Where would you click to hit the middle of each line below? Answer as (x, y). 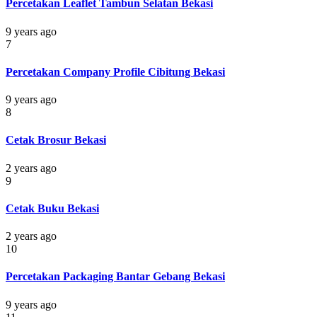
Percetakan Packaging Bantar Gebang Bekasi (115, 277)
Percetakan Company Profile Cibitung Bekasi (115, 71)
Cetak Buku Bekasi (52, 208)
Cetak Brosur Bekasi (56, 140)
